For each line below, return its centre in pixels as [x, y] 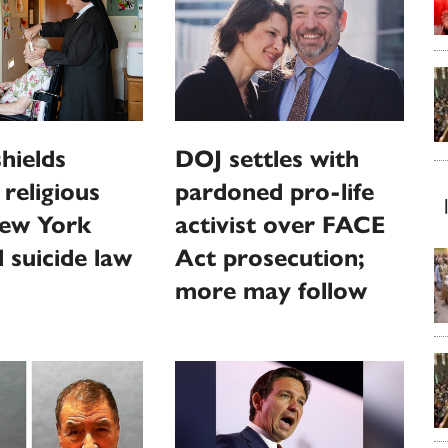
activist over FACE [280, 224]
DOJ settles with [267, 158]
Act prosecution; [270, 257]
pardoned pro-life [275, 191]
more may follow [271, 290]
